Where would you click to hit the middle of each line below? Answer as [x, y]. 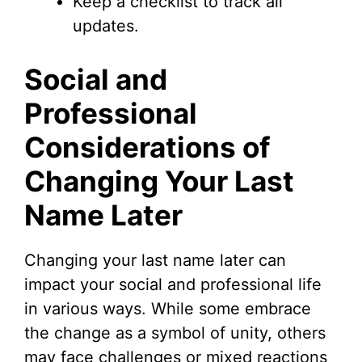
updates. [106, 26]
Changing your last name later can [155, 261]
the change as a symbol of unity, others [175, 333]
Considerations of [147, 147]
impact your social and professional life [173, 285]
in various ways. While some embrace [168, 309]
